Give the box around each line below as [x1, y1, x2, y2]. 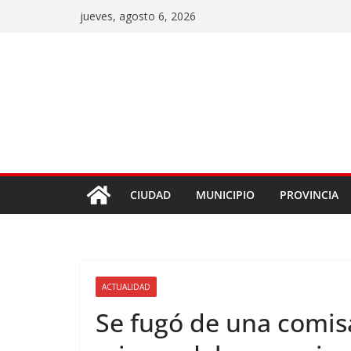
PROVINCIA [280, 187, 338, 202]
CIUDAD [130, 187, 171, 202]
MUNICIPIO [196, 187, 255, 202]
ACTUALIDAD [102, 281, 150, 292]
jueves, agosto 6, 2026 [80, 9, 196, 24]
